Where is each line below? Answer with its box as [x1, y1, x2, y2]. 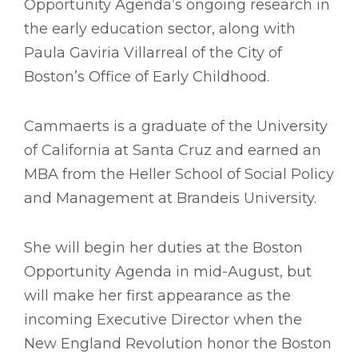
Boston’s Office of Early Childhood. [24, 68, 269, 86]
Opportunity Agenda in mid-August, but [24, 263, 312, 281]
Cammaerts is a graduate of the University [24, 117, 328, 136]
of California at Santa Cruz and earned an [24, 141, 321, 160]
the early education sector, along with [24, 20, 296, 38]
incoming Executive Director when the [24, 311, 302, 329]
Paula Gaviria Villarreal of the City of [24, 44, 282, 62]
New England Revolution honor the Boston [24, 335, 332, 353]
